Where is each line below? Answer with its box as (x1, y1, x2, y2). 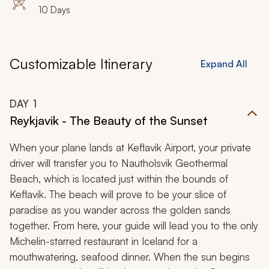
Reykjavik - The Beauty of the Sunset (10, 113, 208, 128)
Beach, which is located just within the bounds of (10, 172, 228, 186)
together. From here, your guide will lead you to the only (10, 219, 258, 232)
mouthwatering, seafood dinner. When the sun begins (10, 250, 250, 264)
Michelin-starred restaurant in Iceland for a (10, 235, 198, 248)
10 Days (38, 4, 70, 16)
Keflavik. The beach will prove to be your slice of (10, 188, 226, 201)
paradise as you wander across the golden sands (10, 204, 231, 217)
